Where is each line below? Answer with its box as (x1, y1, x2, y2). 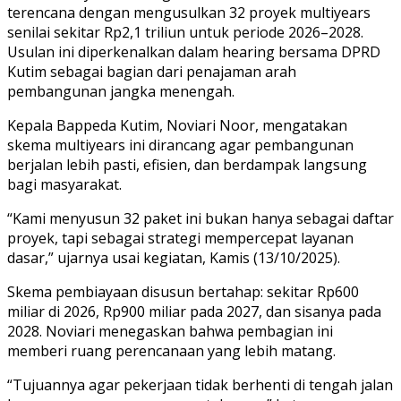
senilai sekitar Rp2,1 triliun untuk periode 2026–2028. (7, 21, 363, 42)
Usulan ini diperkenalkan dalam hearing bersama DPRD (7, 41, 380, 62)
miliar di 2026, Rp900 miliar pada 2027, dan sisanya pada (7, 301, 381, 321)
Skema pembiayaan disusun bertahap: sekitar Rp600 (7, 281, 359, 302)
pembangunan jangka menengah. (7, 81, 235, 101)
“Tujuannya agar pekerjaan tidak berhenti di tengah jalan (7, 374, 393, 395)
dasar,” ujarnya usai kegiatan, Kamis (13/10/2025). (7, 247, 340, 268)
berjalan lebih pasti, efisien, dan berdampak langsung (7, 154, 367, 175)
